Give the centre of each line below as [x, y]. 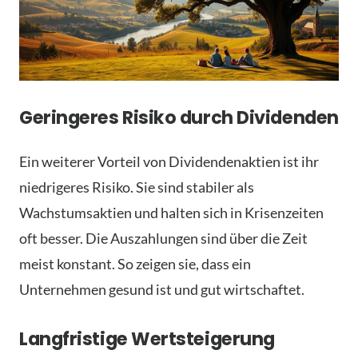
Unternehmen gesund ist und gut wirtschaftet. [162, 290]
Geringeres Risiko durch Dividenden [179, 118]
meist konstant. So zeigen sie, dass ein [135, 264]
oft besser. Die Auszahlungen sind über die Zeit [163, 239]
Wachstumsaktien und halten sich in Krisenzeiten [171, 213]
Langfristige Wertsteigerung [147, 339]
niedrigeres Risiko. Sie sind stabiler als [137, 187]
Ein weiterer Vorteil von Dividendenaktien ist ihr [169, 162]
